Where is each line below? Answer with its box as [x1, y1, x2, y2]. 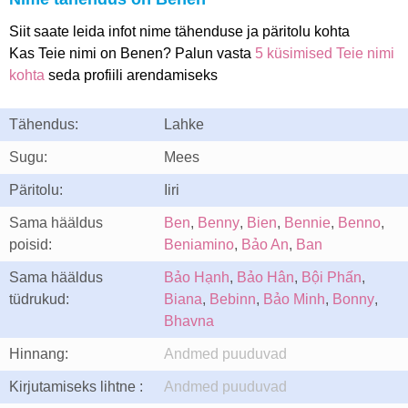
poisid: [9, 237, 52, 252]
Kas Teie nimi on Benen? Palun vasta [9, 46, 255, 61]
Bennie [284, 215, 331, 230]
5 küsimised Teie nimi [255, 46, 394, 61]
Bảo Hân [237, 270, 294, 285]
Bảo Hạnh [164, 270, 229, 285]
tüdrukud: [9, 291, 69, 307]
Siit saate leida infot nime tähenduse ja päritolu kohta [9, 24, 350, 39]
